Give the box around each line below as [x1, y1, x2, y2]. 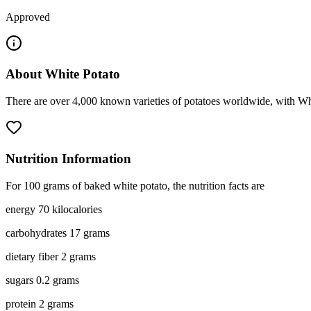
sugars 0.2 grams [6, 274, 79, 286]
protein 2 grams [6, 297, 74, 310]
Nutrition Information [6, 151, 131, 166]
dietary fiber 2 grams [6, 250, 96, 262]
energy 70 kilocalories [6, 203, 102, 215]
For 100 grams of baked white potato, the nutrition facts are [6, 179, 264, 192]
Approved [6, 10, 50, 23]
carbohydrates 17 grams [6, 226, 110, 239]
